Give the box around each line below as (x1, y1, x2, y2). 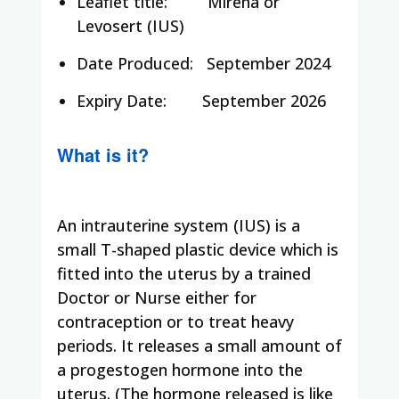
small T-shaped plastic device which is (57, 238, 338, 260)
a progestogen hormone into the (57, 358, 303, 380)
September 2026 (171, 89, 326, 111)
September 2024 (198, 52, 330, 74)
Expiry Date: (77, 89, 171, 111)
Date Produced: (77, 52, 198, 74)
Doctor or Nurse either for (57, 286, 256, 308)
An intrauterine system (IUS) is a (57, 214, 300, 236)
